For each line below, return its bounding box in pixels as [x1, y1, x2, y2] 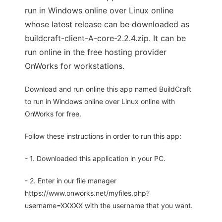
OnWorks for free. [25, 110, 81, 118]
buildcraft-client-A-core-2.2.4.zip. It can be [25, 33, 186, 44]
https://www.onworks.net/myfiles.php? [25, 189, 150, 198]
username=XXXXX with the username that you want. [25, 201, 193, 210]
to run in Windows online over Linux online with [25, 97, 175, 106]
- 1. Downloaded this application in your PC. [25, 154, 166, 163]
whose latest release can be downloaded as [25, 19, 189, 30]
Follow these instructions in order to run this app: [25, 132, 181, 141]
